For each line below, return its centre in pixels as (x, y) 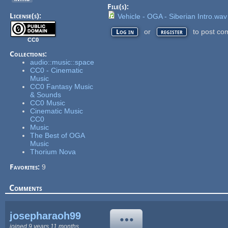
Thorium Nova (53, 152)
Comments (25, 188)
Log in (125, 32)
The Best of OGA (58, 136)
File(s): (119, 7)
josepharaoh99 (46, 216)
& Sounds (46, 95)
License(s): (27, 16)
